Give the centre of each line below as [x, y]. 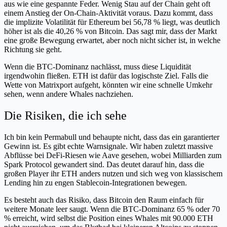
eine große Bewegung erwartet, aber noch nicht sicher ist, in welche [112, 41]
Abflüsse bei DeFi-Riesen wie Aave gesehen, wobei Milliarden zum [113, 156]
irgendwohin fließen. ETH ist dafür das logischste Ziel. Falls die [106, 76]
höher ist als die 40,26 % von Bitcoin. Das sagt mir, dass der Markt [110, 31]
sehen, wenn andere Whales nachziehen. [69, 94]
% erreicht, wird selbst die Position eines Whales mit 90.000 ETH [109, 218]
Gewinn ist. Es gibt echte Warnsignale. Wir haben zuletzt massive [108, 146]
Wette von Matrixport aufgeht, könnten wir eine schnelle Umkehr [108, 85]
